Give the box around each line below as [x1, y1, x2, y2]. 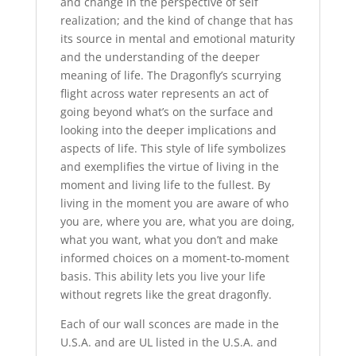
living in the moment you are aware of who [60, 195, 288, 211]
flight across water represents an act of [60, 85, 269, 101]
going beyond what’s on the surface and [60, 103, 273, 119]
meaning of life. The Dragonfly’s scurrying [60, 67, 281, 83]
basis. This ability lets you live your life [60, 268, 265, 284]
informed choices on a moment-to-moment [60, 250, 289, 265]
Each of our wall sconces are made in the [60, 315, 279, 331]
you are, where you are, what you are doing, [60, 213, 295, 229]
